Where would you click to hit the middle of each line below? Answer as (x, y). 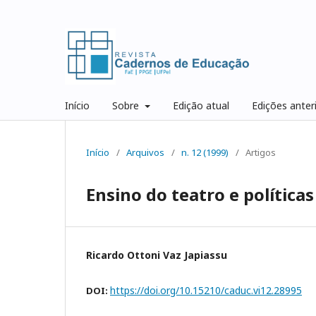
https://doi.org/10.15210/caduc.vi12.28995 (206, 290)
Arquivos (145, 152)
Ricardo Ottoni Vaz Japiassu (157, 255)
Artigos (261, 152)
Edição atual (201, 105)
